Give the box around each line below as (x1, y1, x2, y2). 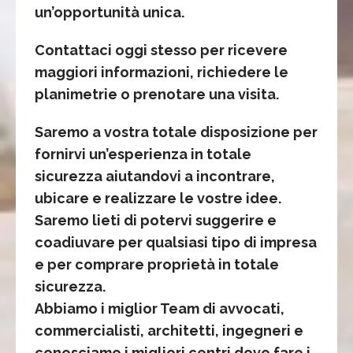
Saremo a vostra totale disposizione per (35, 123, 318, 140)
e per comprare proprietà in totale (35, 255, 279, 273)
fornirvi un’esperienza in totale (35, 145, 251, 162)
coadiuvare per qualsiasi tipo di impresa (35, 233, 317, 251)
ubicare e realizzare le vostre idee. (35, 189, 281, 206)
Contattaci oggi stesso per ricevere (35, 41, 288, 58)
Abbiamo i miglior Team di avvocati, (35, 299, 284, 317)
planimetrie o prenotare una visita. (35, 85, 279, 102)
